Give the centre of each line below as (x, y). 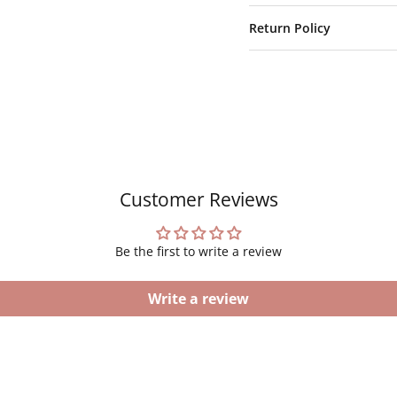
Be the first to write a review (198, 251)
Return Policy (289, 27)
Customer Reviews (198, 199)
